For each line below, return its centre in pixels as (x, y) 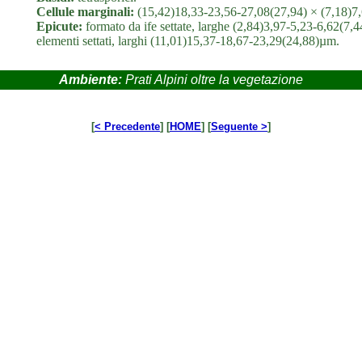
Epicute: (59, 26)
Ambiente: (92, 80)
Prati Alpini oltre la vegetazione (214, 80)
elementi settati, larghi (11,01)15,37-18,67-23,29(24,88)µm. (188, 41)
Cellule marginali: (87, 12)
